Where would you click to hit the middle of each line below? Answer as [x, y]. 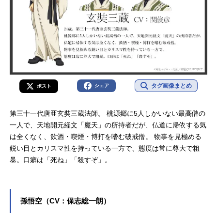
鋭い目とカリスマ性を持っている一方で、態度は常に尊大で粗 [105, 148]
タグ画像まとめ [172, 85]
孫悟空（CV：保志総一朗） [65, 201]
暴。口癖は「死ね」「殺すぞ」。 [61, 160]
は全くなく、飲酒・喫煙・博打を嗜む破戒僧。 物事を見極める [106, 136]
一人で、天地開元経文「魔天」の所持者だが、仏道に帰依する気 [108, 125]
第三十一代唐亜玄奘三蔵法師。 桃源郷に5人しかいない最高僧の [108, 113]
